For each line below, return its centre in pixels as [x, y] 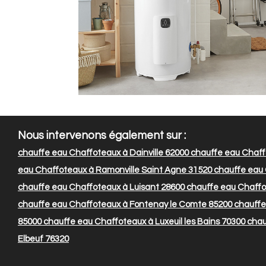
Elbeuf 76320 [43, 239]
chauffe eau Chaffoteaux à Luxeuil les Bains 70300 [143, 222]
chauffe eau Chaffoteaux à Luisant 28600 [101, 188]
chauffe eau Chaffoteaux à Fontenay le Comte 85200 [125, 205]
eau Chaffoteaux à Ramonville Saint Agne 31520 [115, 170]
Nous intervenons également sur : [102, 136]
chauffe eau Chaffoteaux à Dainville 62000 [103, 153]
